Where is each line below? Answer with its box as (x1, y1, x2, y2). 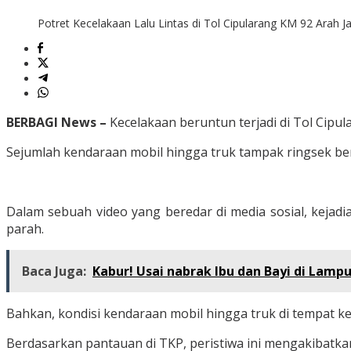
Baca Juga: (22, 262, 86, 280)
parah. (6, 220, 44, 238)
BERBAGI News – (6, 114, 110, 132)
